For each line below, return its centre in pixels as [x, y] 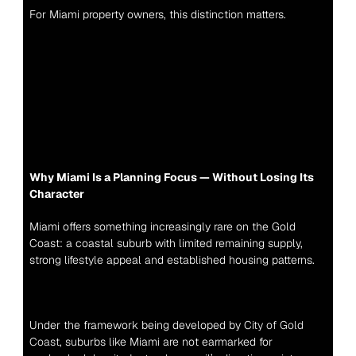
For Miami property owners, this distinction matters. [157, 14]
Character [56, 194]
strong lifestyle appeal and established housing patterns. [172, 260]
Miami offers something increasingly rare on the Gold [162, 226]
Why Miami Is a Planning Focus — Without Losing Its [171, 177]
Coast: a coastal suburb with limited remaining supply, [166, 243]
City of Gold [273, 325]
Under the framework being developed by [136, 325]
